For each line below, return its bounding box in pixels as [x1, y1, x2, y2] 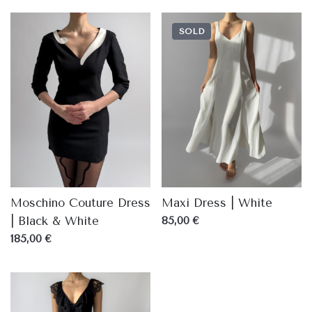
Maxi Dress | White [162, 196, 272, 210]
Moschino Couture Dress [10, 196, 150, 210]
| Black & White [10, 214, 99, 228]
